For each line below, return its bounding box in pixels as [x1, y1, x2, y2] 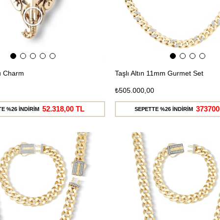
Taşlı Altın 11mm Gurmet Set [115, 69, 203, 77]
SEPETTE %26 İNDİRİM [135, 106, 193, 112]
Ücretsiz [68, 147, 95, 155]
